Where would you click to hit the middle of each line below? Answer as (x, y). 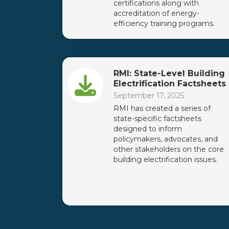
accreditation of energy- (156, 13)
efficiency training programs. (164, 23)
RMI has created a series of (162, 108)
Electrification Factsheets (170, 83)
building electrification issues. (165, 159)
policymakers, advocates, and (166, 139)
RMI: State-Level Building (169, 73)
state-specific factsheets (157, 118)
